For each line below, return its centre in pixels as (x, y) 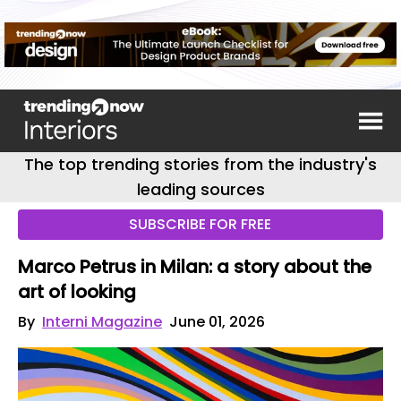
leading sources (200, 189)
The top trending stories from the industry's (200, 164)
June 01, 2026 (217, 322)
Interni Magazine (102, 322)
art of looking (77, 292)
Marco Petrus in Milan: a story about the (195, 267)
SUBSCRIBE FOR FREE (200, 224)
